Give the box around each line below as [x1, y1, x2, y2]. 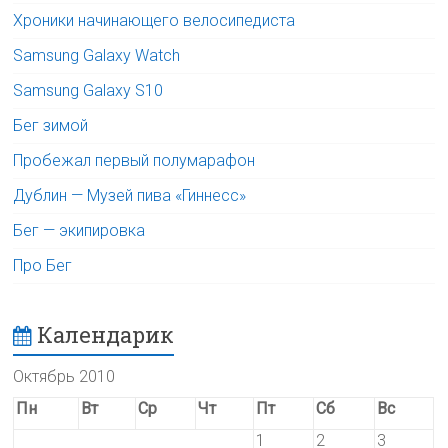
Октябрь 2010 [13, 366, 116, 386]
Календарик [37, 319, 175, 349]
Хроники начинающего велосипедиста [13, 10, 296, 30]
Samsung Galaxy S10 [13, 80, 164, 100]
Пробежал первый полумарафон [13, 150, 256, 170]
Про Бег [13, 255, 73, 275]
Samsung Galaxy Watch [13, 45, 181, 65]
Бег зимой [13, 115, 89, 135]
